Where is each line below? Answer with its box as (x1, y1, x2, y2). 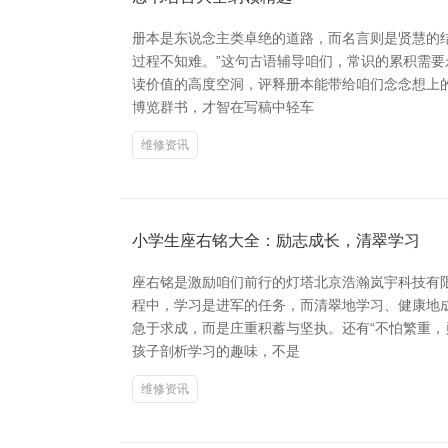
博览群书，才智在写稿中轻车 (132, 98, 314, 115)
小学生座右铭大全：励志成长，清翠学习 (132, 231, 420, 249)
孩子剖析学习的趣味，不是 (132, 342, 300, 359)
